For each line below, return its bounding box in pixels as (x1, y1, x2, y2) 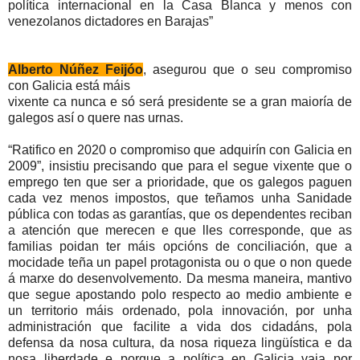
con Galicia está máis (8, 78, 133, 92)
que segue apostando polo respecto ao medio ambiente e (8, 287, 352, 301)
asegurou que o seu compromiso (153, 62, 352, 76)
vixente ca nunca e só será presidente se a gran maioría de (8, 94, 352, 108)
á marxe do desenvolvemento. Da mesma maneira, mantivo (8, 271, 352, 285)
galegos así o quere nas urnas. (8, 110, 183, 125)
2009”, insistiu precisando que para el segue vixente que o (8, 158, 352, 173)
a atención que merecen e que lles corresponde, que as (8, 223, 352, 237)
